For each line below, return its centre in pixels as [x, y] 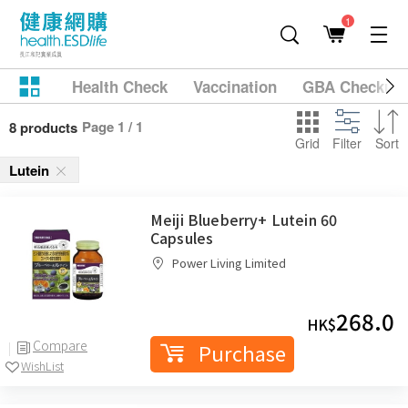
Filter [347, 143]
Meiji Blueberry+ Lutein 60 [244, 219]
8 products [43, 127]
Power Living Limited [229, 263]
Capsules [182, 238]
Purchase [242, 352]
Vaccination [235, 87]
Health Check [120, 87]
